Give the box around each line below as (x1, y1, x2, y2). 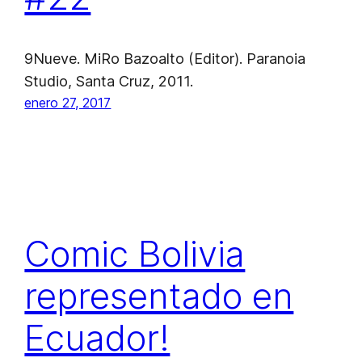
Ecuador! (24, 316, 170, 360)
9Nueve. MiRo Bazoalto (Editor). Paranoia (24, 49, 306, 67)
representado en (24, 274, 294, 318)
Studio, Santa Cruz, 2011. (24, 72, 194, 90)
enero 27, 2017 (24, 94, 112, 111)
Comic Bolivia (24, 232, 246, 276)
